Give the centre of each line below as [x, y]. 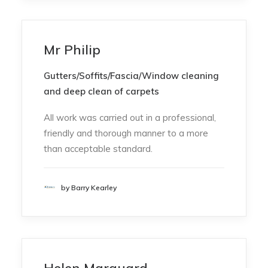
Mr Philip [72, 50]
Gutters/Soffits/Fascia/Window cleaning [131, 76]
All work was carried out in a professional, [130, 118]
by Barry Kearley [89, 187]
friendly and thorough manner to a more [126, 133]
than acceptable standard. [98, 149]
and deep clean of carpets [101, 91]
